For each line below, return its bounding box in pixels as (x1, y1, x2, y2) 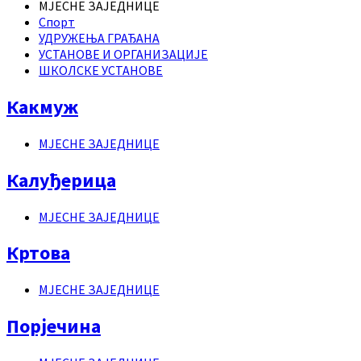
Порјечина (6, 313, 101, 339)
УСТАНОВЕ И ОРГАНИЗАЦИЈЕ (39, 45, 208, 62)
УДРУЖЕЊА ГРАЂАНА (39, 29, 160, 46)
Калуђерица (6, 167, 116, 193)
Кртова (6, 240, 70, 266)
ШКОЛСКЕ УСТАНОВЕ (39, 61, 163, 78)
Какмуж (6, 93, 78, 119)
